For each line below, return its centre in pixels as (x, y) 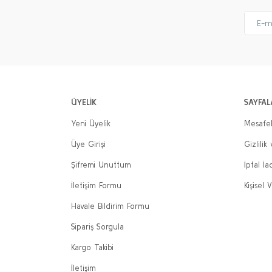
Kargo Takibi (92, 247)
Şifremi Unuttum (101, 165)
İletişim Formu (96, 185)
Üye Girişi (88, 144)
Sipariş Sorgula (97, 227)
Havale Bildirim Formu (110, 206)
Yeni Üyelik (91, 124)
